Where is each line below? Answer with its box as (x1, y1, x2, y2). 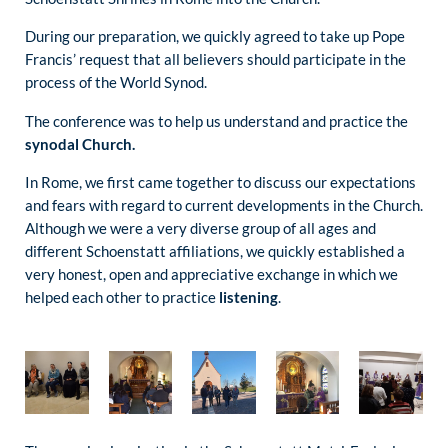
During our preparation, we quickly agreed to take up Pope (25, 27, 405, 46)
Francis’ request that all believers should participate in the (25, 50, 406, 69)
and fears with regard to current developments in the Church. (25, 195, 423, 214)
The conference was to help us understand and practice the (25, 111, 408, 130)
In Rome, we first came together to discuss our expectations (25, 172, 416, 191)
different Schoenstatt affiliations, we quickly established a (25, 241, 405, 260)
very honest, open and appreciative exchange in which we (25, 264, 398, 283)
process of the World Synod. (25, 73, 207, 92)
